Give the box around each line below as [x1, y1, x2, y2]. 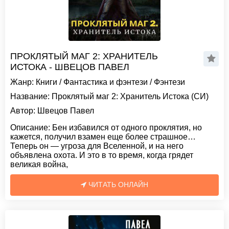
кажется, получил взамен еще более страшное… [10, 132, 196, 141]
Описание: [10, 123, 50, 132]
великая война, [10, 160, 68, 169]
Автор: [10, 106, 35, 115]
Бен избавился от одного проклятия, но [50, 123, 202, 132]
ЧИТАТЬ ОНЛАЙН [86, 180, 148, 189]
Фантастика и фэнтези [63, 78, 148, 86]
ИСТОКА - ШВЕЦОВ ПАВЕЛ [10, 62, 129, 72]
